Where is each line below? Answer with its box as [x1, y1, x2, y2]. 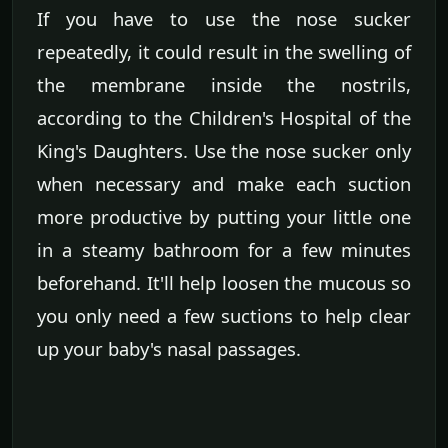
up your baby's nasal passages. [37, 335, 301, 361]
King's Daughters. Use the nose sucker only [37, 137, 411, 163]
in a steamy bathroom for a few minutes [37, 236, 411, 262]
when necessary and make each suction [37, 170, 411, 196]
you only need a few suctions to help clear [37, 302, 411, 328]
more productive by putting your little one [37, 203, 411, 229]
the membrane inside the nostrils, [37, 71, 411, 97]
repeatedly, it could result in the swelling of [37, 38, 411, 64]
